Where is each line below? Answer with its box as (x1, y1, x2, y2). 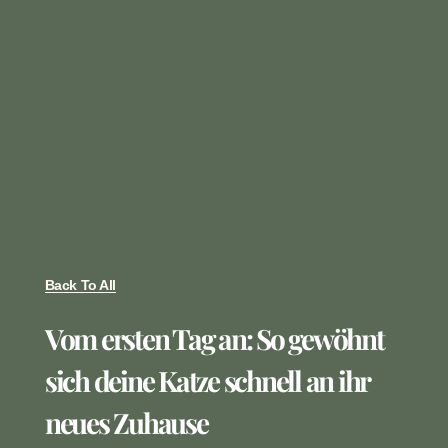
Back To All (44, 276, 116, 293)
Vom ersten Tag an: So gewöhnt (44, 319, 384, 357)
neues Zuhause (44, 403, 208, 441)
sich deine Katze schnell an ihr (44, 361, 370, 399)
